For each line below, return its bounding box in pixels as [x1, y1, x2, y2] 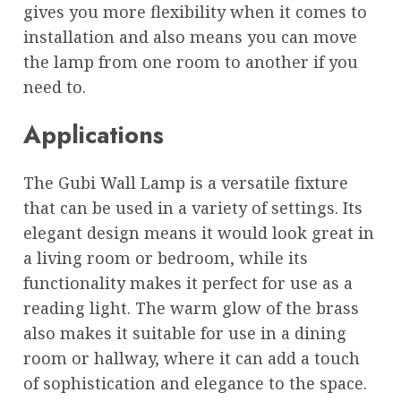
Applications [23, 117, 164, 153]
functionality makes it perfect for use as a [23, 272, 353, 294]
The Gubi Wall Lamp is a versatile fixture [23, 172, 348, 194]
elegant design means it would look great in [23, 222, 374, 244]
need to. [23, 75, 86, 98]
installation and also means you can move [23, 25, 357, 47]
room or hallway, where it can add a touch [23, 347, 360, 370]
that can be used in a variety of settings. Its [23, 197, 363, 219]
